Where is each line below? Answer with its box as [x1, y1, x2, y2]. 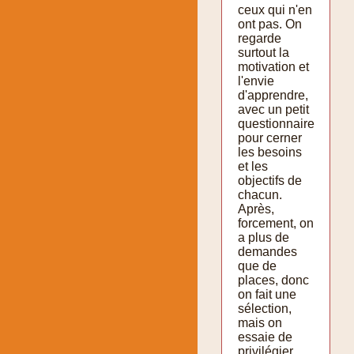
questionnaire [238, 116, 314, 130]
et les [238, 159, 268, 173]
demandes [238, 244, 297, 258]
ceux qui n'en [238, 2, 312, 17]
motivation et [238, 59, 309, 73]
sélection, [238, 301, 292, 315]
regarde [238, 31, 281, 45]
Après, [238, 201, 274, 216]
